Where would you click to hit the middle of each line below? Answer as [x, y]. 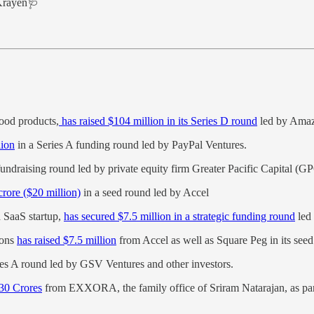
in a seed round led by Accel [145, 192]
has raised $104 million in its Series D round [158, 121]
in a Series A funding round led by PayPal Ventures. [131, 144]
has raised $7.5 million [67, 240]
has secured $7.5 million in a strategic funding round [179, 216]
